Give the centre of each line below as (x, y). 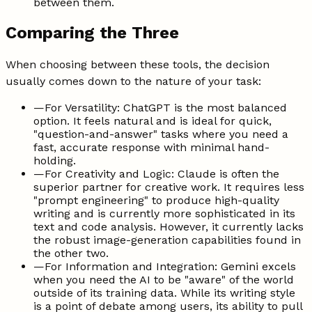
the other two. (71, 253)
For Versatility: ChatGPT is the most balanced (166, 108)
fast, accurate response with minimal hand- (151, 148)
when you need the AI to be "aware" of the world (164, 280)
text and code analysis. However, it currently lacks (169, 227)
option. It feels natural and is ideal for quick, (153, 121)
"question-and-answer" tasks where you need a (161, 134)
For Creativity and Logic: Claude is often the (162, 174)
